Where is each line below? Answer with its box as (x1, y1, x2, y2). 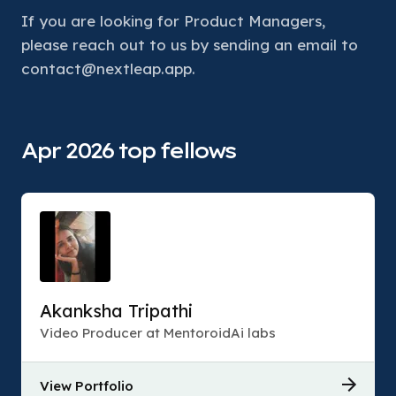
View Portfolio (40, 377, 133, 394)
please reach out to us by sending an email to (21, 35, 358, 54)
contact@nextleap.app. (21, 59, 195, 78)
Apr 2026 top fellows (21, 137, 235, 164)
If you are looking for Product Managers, (21, 11, 325, 30)
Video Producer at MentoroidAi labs (40, 324, 276, 341)
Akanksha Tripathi (40, 300, 193, 322)
